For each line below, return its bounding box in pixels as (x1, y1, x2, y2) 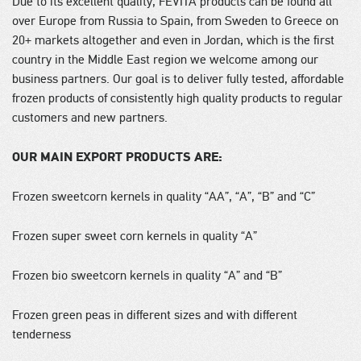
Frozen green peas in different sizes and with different (12, 307, 297, 323)
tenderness (12, 326, 71, 342)
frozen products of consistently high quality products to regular (12, 90, 342, 106)
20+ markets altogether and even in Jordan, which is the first (12, 32, 334, 48)
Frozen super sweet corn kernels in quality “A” (12, 228, 257, 244)
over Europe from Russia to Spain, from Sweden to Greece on (12, 13, 338, 29)
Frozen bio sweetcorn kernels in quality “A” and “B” (12, 268, 282, 284)
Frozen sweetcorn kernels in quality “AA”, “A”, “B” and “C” (12, 189, 315, 205)
